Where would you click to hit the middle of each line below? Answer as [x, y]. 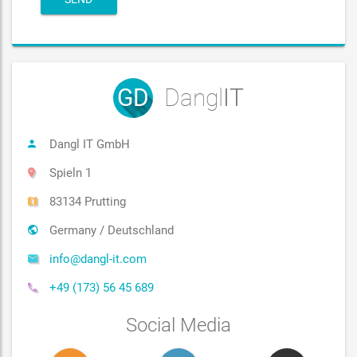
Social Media [178, 325]
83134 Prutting [86, 202]
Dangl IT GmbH [88, 144]
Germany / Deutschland [110, 230]
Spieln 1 [69, 173]
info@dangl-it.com [98, 259]
